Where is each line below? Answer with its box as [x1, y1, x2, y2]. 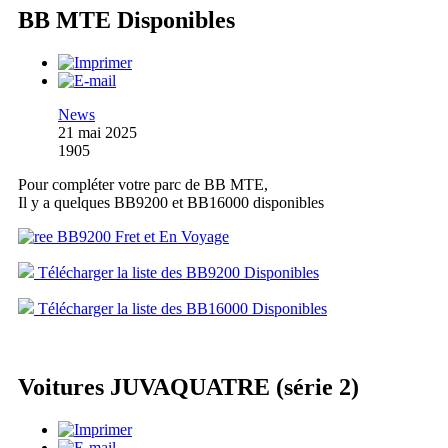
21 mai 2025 [58, 123, 137, 141]
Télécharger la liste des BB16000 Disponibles [34, 299, 327, 317]
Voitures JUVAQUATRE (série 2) [18, 373, 359, 400]
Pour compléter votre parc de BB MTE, [18, 175, 268, 193]
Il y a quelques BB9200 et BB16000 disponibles [18, 193, 324, 211]
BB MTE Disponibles [18, 6, 235, 33]
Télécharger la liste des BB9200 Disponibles [34, 263, 319, 281]
